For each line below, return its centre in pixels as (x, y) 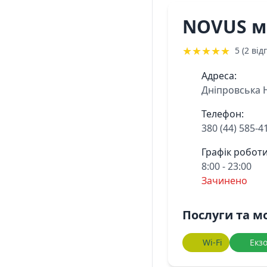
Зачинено (224, 181)
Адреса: (219, 76)
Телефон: (223, 114)
